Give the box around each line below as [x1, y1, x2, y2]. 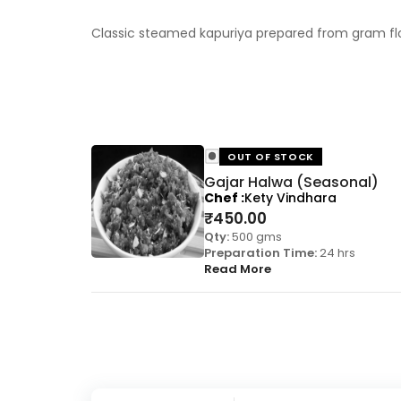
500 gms [229, 228, 282, 246]
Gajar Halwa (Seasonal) [204, 172, 379, 193]
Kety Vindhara [244, 189, 337, 208]
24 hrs [317, 244, 355, 262]
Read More [204, 260, 271, 278]
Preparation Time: [204, 244, 317, 262]
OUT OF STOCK [227, 149, 314, 165]
